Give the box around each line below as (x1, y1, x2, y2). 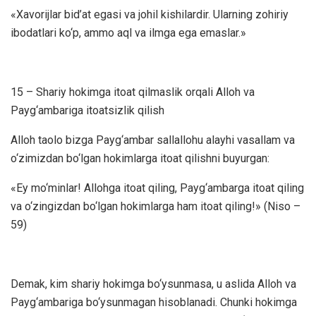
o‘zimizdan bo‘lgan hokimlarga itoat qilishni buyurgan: (11, 152, 269, 165)
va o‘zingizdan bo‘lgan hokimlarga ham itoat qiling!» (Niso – (11, 200, 300, 213)
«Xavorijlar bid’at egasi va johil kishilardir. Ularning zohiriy (11, 8, 288, 21)
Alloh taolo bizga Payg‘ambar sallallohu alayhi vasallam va (11, 133, 295, 147)
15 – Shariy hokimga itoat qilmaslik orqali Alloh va (11, 85, 255, 99)
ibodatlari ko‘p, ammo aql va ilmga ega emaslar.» (11, 26, 246, 39)
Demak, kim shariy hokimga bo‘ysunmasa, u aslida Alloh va (11, 277, 296, 291)
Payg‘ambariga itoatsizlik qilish (11, 104, 164, 117)
